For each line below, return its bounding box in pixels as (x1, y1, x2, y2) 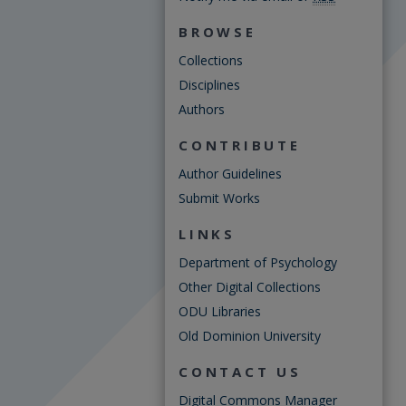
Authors (179, 101, 225, 118)
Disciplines (179, 76, 240, 93)
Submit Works (179, 189, 260, 207)
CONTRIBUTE (179, 136, 301, 154)
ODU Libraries (179, 303, 261, 320)
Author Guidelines (179, 165, 282, 182)
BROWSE (179, 23, 256, 41)
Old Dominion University (179, 327, 321, 344)
